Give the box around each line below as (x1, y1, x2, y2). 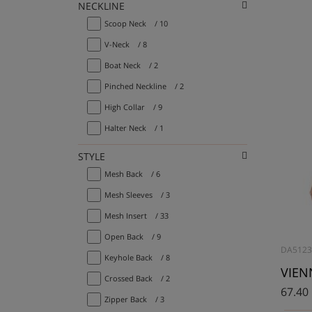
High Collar (104, 101, 145, 112)
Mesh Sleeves (104, 189, 153, 200)
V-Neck (104, 38, 130, 49)
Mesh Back (104, 168, 143, 179)
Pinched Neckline (104, 80, 166, 91)
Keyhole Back (104, 251, 153, 263)
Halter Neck (104, 122, 146, 133)
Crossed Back (104, 272, 153, 283)
